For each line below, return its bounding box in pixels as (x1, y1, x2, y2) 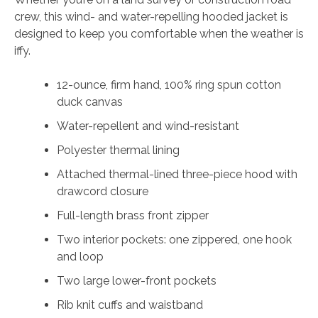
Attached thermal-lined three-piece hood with (57, 168, 297, 182)
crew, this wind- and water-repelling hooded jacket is (14, 10, 288, 24)
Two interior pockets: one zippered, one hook (57, 233, 292, 247)
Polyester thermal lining (57, 143, 180, 158)
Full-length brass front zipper (57, 209, 209, 223)
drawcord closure (57, 185, 148, 199)
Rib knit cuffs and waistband (57, 298, 203, 312)
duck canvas (57, 95, 123, 109)
